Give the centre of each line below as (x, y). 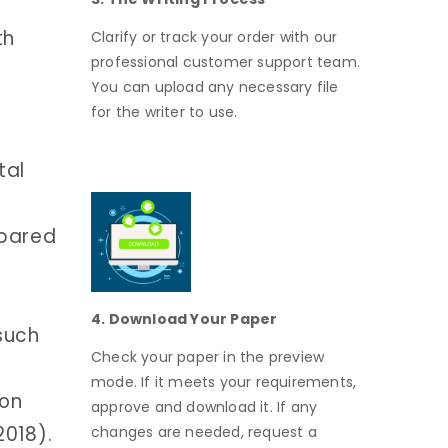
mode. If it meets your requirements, (224, 381)
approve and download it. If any (204, 406)
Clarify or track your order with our (214, 36)
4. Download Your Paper (184, 319)
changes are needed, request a (204, 431)
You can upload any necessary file (215, 86)
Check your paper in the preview (208, 356)
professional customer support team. (225, 61)
